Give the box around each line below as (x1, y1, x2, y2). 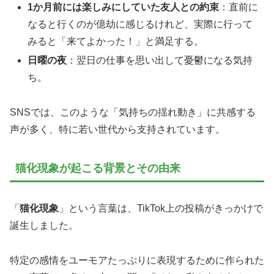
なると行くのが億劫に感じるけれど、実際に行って (28, 19, 253, 30)
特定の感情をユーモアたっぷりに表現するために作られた (10, 254, 264, 265)
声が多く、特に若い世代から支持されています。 (10, 124, 225, 135)
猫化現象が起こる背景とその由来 (15, 161, 180, 174)
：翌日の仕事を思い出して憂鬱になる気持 (67, 55, 253, 66)
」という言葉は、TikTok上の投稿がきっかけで (59, 202, 263, 213)
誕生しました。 (10, 220, 78, 231)
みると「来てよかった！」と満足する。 (28, 36, 204, 47)
